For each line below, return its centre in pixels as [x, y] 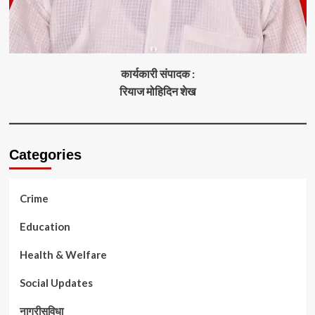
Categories [45, 155]
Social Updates [56, 283]
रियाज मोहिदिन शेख [157, 91]
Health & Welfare [63, 255]
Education [45, 227]
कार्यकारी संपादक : [157, 74]
